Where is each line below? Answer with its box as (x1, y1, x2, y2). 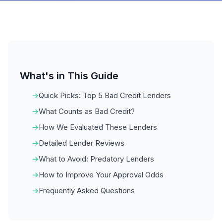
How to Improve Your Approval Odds (39, 170, 164, 179)
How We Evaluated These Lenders (39, 122, 157, 132)
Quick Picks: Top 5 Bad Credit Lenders (39, 91, 171, 100)
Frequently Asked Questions (39, 186, 135, 195)
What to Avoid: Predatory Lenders (39, 154, 154, 164)
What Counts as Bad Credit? (39, 107, 135, 116)
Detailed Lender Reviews (39, 138, 124, 148)
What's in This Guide (20, 70, 118, 82)
